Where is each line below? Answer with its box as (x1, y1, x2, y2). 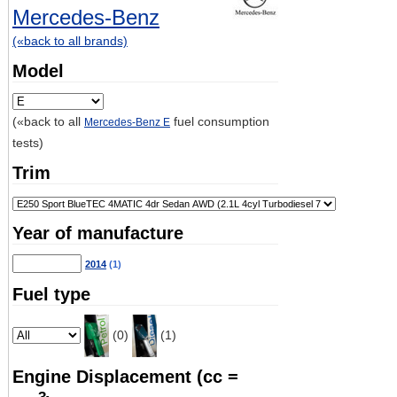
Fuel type (12, 284, 90, 305)
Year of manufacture (12, 223, 183, 244)
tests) (12, 136, 43, 151)
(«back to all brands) (12, 34, 128, 49)
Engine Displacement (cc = (12, 367, 238, 387)
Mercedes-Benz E (83, 116, 170, 129)
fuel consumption (169, 114, 269, 129)
